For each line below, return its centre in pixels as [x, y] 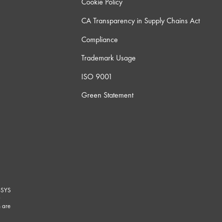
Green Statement [107, 95]
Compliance [99, 39]
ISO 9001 [97, 76]
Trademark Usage [108, 58]
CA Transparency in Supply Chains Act [140, 21]
